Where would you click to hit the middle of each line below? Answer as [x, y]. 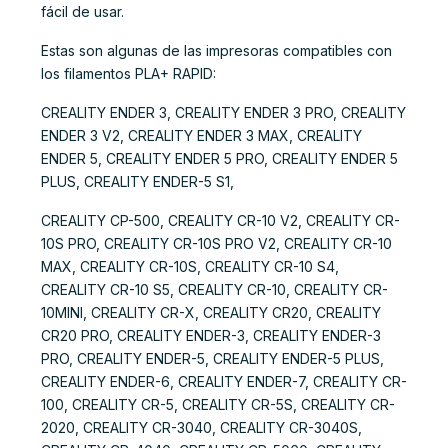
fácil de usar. [82, 12]
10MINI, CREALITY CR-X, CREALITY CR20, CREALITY [211, 312]
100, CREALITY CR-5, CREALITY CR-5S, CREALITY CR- [218, 404]
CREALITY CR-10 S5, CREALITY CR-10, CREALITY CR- [214, 289]
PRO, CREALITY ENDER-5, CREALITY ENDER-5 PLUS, [212, 358]
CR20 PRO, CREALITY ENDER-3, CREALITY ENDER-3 [211, 335]
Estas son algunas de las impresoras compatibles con [216, 51]
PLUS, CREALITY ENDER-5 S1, [137, 181]
